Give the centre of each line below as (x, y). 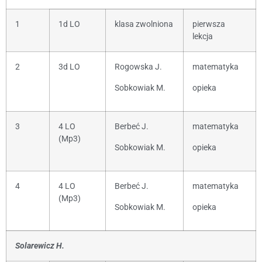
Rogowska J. (138, 67)
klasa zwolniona (144, 25)
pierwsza (209, 25)
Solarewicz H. (40, 246)
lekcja (203, 37)
